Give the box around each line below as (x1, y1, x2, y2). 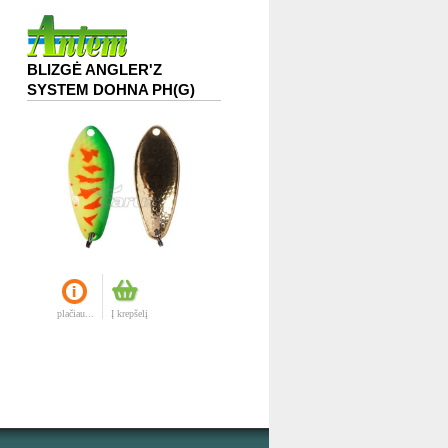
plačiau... (56, 307, 94, 319)
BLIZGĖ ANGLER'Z (26, 60, 162, 78)
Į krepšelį (110, 307, 148, 319)
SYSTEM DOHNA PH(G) (26, 80, 195, 98)
